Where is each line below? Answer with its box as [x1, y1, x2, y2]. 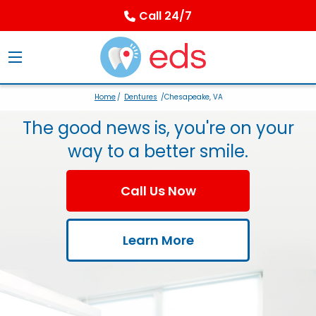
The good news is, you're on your [22, 116, 294, 140]
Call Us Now [120, 182, 196, 200]
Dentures [124, 92, 157, 103]
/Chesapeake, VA [159, 92, 223, 103]
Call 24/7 [139, 8, 192, 24]
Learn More [122, 231, 194, 250]
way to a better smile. [68, 140, 248, 164]
